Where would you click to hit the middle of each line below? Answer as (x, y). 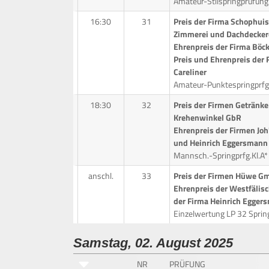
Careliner (190, 71)
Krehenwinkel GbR (207, 117)
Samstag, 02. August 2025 (153, 243)
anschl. (101, 175)
